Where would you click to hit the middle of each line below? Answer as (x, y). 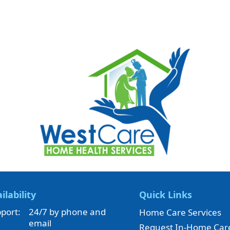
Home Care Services (180, 212)
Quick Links (166, 195)
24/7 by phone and (67, 212)
